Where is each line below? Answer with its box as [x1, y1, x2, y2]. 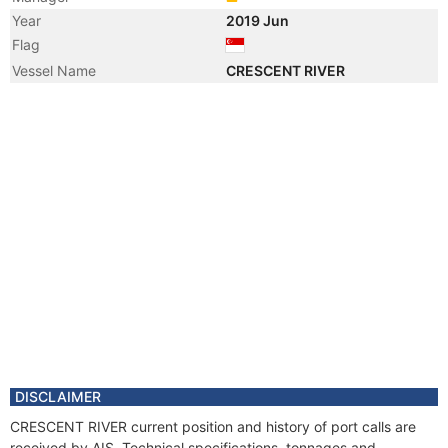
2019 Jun [226, 12, 292, 29]
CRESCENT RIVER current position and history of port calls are [10, 418, 416, 435]
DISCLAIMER [15, 388, 101, 405]
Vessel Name [12, 62, 96, 79]
